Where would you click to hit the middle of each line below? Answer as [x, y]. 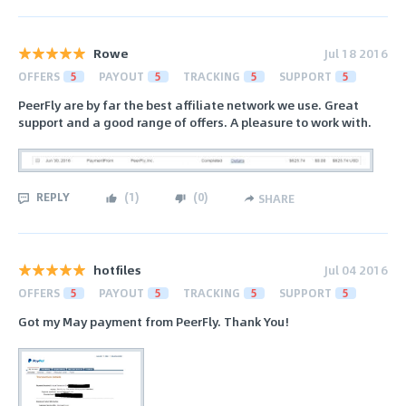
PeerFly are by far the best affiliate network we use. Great [188, 105]
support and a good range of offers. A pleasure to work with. [195, 122]
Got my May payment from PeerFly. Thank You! [154, 322]
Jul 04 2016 [356, 270]
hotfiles [117, 270]
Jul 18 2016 [356, 53]
